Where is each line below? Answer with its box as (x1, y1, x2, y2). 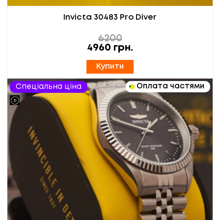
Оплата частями (137, 83, 204, 90)
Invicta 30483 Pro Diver (63, 14, 157, 22)
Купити (96, 63, 124, 71)
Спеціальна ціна (16, 83, 82, 91)
